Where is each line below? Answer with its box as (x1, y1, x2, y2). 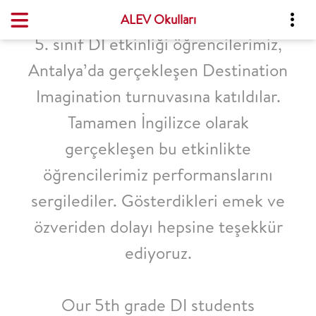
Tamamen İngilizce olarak (67, 110, 249, 134)
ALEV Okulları (120, 11, 196, 28)
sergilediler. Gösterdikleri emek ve (31, 188, 285, 212)
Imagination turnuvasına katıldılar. (35, 84, 281, 108)
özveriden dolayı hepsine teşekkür (33, 214, 283, 238)
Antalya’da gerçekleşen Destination (28, 58, 288, 82)
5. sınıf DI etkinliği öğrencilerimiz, (34, 32, 282, 56)
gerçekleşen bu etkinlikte (65, 136, 251, 160)
